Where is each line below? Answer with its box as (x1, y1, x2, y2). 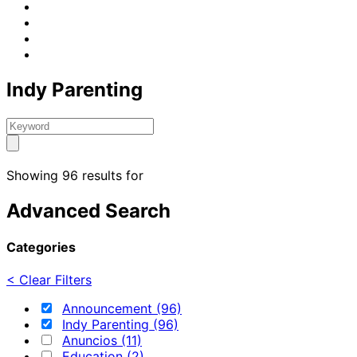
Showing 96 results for (6, 167, 143, 183)
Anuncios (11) (62, 332, 142, 349)
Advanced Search (6, 198, 171, 222)
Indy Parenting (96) (62, 316, 178, 333)
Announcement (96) (62, 300, 182, 317)
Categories (6, 238, 76, 255)
